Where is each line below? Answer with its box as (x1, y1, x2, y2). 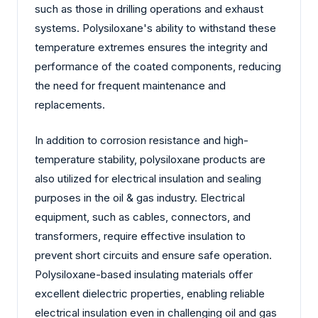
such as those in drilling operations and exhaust (35, 2, 263, 16)
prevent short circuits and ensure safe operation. (35, 248, 272, 262)
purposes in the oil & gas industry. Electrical (35, 190, 245, 204)
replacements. (35, 98, 105, 112)
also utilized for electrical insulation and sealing (35, 171, 261, 185)
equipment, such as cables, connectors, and (35, 209, 251, 224)
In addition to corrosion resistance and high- (35, 133, 248, 147)
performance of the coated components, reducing (35, 60, 281, 74)
